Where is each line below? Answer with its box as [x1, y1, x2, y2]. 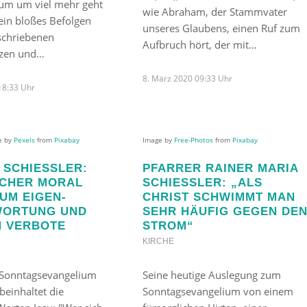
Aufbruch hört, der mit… [142, 37, 257, 51]
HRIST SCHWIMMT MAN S [142, 190, 295, 203]
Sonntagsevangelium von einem [142, 284, 293, 298]
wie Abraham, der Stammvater [142, 4, 287, 19]
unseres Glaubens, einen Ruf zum [142, 21, 300, 35]
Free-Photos [173, 135, 213, 145]
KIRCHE [142, 236, 174, 246]
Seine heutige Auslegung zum [142, 267, 281, 282]
